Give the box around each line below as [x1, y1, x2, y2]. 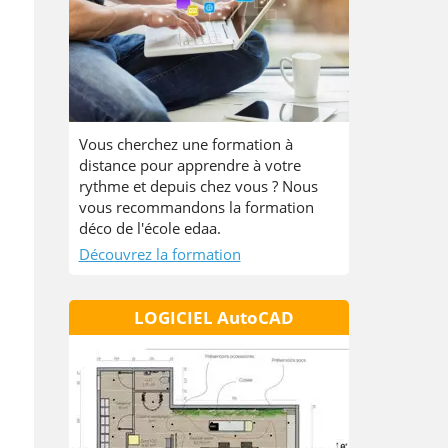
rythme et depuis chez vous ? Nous [78, 176, 318, 196]
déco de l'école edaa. [78, 218, 221, 238]
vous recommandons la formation [78, 197, 314, 217]
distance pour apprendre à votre [78, 155, 301, 175]
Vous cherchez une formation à [78, 134, 293, 154]
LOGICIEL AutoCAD [133, 306, 294, 329]
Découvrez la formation [78, 244, 241, 264]
